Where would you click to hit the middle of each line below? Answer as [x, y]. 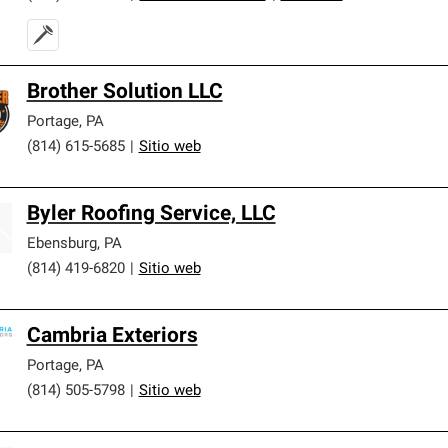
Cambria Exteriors [112, 336]
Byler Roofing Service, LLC [151, 214]
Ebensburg [61, 244]
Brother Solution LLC [124, 92]
